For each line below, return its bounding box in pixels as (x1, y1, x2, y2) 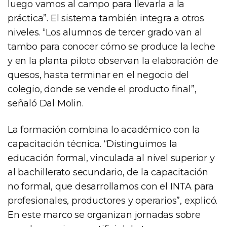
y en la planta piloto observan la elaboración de (8, 55, 218, 67)
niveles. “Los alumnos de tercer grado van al (8, 27, 203, 39)
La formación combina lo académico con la (8, 124, 200, 136)
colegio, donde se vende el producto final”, (8, 84, 197, 95)
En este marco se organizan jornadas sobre (8, 209, 201, 221)
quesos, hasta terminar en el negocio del (8, 69, 189, 81)
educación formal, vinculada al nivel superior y (8, 153, 215, 164)
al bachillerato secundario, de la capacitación (8, 167, 208, 178)
